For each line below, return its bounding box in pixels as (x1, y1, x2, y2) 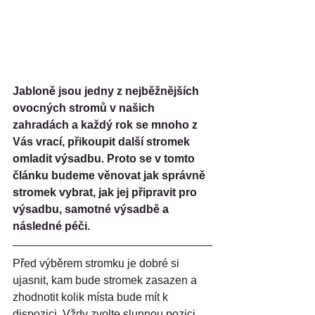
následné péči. (13, 220, 90, 232)
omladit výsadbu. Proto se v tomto (13, 153, 198, 165)
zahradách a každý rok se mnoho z (13, 119, 200, 131)
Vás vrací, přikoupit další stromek (13, 136, 193, 148)
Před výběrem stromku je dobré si (13, 257, 182, 269)
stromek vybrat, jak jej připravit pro (13, 186, 200, 198)
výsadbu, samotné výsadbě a (13, 203, 172, 215)
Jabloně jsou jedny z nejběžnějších (13, 85, 202, 97)
